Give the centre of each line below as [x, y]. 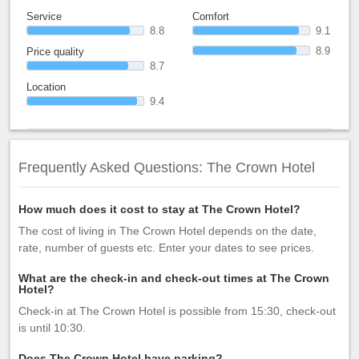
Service [44, 16]
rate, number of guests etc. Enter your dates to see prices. [166, 248]
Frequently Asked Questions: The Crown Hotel [167, 167]
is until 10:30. [52, 328]
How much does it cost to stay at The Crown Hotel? [159, 209]
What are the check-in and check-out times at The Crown [174, 278]
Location [46, 87]
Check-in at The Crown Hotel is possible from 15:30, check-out [177, 311]
